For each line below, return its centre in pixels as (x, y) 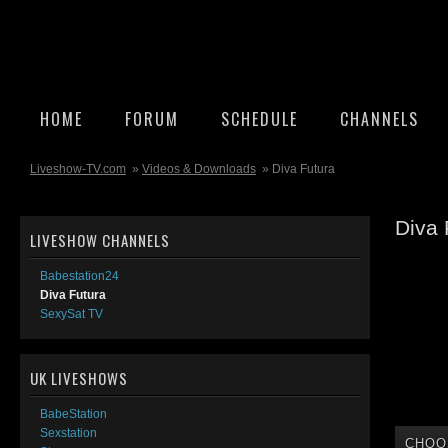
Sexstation (68, 433)
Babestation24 (79, 276)
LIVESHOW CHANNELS (100, 240)
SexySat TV (71, 314)
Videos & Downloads (199, 169)
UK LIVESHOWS (79, 378)
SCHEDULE (259, 119)
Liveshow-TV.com (78, 169)
